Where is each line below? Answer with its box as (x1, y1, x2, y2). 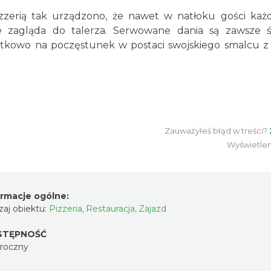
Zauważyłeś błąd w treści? (165, 126, 267, 135)
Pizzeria (49, 203, 82, 214)
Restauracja (86, 203, 135, 214)
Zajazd (139, 203, 166, 214)
